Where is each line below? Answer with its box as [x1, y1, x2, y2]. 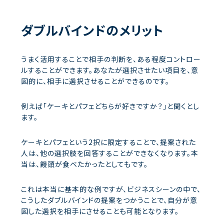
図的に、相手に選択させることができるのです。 [21, 75, 169, 86]
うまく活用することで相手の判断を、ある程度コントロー [21, 53, 201, 64]
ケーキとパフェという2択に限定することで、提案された [21, 136, 196, 147]
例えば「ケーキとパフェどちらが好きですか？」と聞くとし [21, 100, 199, 111]
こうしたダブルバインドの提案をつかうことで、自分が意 [21, 194, 197, 205]
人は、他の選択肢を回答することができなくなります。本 [21, 147, 198, 158]
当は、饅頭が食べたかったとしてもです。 [21, 158, 148, 169]
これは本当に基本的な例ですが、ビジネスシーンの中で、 [21, 183, 201, 194]
